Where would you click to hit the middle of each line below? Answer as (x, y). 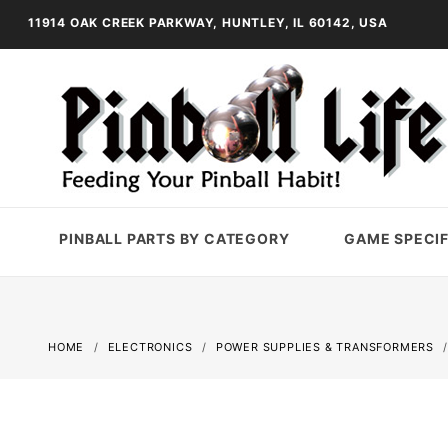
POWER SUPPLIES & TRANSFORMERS (325, 347)
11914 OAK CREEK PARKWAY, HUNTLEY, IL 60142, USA (208, 22)
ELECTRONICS (150, 347)
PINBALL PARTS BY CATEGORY (174, 238)
